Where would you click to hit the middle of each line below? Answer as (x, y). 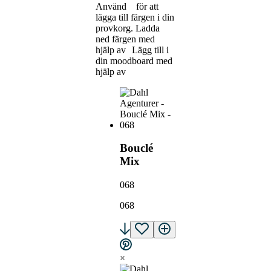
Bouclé (136, 148)
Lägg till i (149, 50)
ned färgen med (125, 39)
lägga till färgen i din (135, 17)
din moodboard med (134, 60)
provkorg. (114, 28)
